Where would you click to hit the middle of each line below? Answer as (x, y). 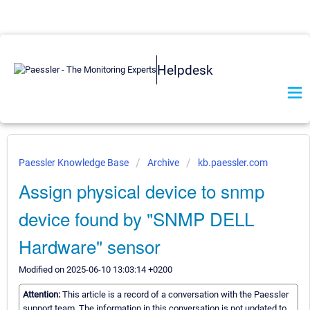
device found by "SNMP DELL (136, 218)
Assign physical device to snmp (142, 191)
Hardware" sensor (90, 246)
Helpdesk (185, 70)
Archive (163, 163)
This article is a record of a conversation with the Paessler (175, 295)
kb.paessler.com (233, 163)
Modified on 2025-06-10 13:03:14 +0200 (95, 270)
